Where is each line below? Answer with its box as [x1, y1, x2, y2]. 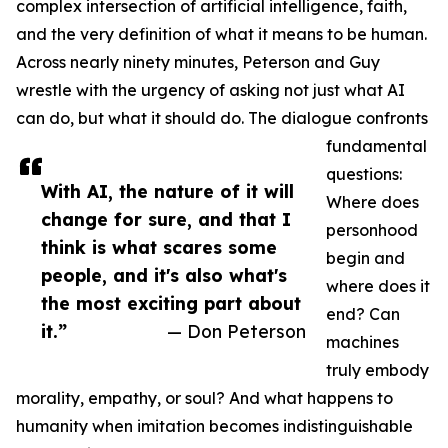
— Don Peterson [167, 320, 306, 343]
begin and [326, 248, 405, 269]
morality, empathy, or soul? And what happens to [16, 388, 393, 409]
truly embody [326, 360, 429, 381]
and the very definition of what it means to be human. [16, 24, 427, 45]
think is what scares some [41, 236, 277, 259]
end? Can [326, 304, 400, 325]
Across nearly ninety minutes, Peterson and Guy [16, 52, 380, 73]
